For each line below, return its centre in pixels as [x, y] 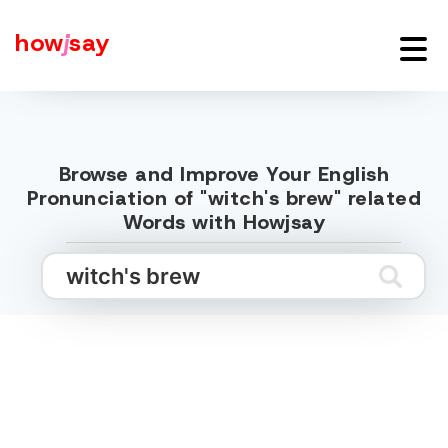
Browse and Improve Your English [224, 174]
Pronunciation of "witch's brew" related [224, 198]
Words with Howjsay [224, 222]
